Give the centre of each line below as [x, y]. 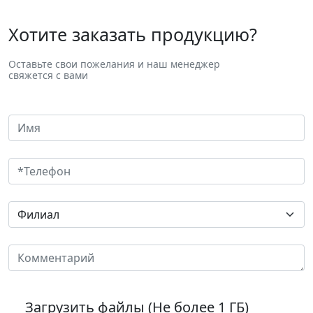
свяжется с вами [48, 75]
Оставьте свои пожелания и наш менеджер [114, 64]
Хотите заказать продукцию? [133, 34]
